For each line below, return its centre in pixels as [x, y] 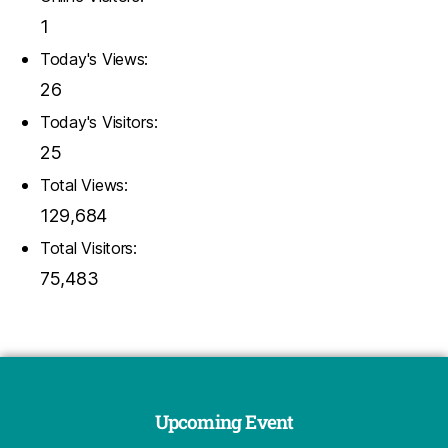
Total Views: [86, 184]
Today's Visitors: [101, 121]
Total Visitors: [91, 247]
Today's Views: [96, 58]
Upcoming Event [224, 421]
